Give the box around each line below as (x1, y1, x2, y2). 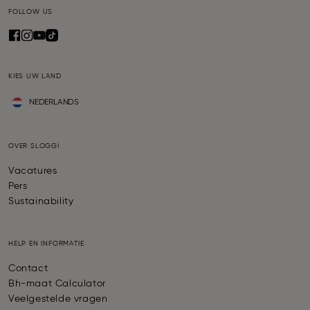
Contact (8, 264, 48, 274)
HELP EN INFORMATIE (8, 240, 84, 248)
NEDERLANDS (29, 98, 79, 107)
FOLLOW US (8, 8, 53, 16)
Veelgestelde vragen (8, 294, 108, 304)
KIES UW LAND (8, 73, 62, 80)
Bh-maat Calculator (8, 279, 106, 289)
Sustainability (8, 197, 74, 207)
